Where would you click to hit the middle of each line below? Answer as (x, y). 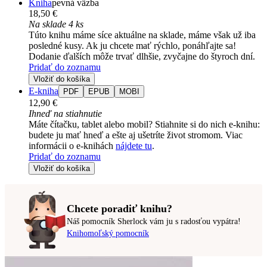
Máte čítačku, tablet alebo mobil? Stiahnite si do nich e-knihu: (144, 125)
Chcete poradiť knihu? (119, 208)
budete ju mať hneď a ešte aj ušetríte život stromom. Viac (136, 135)
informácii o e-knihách (72, 146)
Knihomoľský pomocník (108, 233)
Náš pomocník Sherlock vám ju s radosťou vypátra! (154, 221)
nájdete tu (134, 146)
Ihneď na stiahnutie (65, 114)
